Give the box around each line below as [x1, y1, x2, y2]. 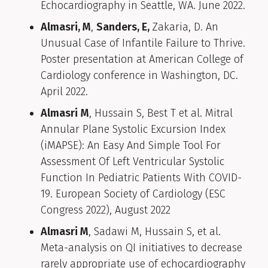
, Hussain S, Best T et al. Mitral [89, 106, 233, 120]
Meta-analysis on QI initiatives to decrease [41, 241, 242, 255]
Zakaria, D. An [152, 20, 218, 34]
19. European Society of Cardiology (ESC [41, 187, 226, 201]
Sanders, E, [96, 20, 152, 34]
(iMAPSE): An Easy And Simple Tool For [41, 139, 221, 153]
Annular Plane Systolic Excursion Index [41, 123, 226, 136]
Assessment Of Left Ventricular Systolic [41, 155, 224, 169]
